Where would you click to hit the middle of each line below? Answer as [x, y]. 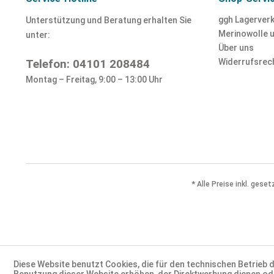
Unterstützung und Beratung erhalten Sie [109, 20]
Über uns [236, 48]
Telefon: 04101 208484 [88, 64]
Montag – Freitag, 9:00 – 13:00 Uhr [94, 80]
